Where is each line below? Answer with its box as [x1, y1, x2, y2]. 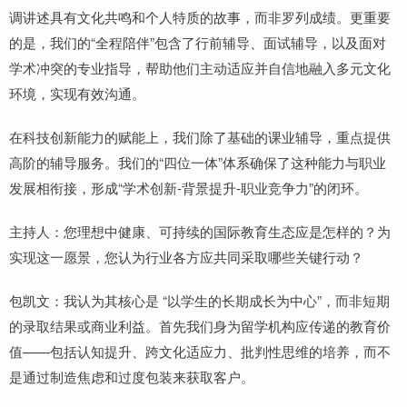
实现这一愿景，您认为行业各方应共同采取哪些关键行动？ [9, 247, 363, 267]
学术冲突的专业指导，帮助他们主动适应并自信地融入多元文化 [9, 58, 391, 78]
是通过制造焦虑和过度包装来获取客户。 [9, 367, 254, 387]
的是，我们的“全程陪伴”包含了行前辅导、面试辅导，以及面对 [9, 33, 386, 53]
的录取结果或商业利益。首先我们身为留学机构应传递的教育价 [9, 316, 391, 336]
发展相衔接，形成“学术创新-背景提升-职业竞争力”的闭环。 [9, 178, 368, 198]
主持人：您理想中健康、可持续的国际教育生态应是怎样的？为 [9, 222, 391, 242]
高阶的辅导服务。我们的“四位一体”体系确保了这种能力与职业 [9, 153, 386, 173]
